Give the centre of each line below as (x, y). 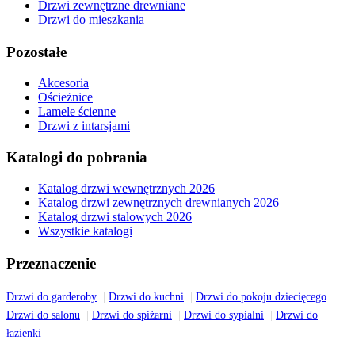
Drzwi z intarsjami (84, 125)
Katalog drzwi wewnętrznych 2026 (126, 189)
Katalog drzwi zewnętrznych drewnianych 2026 (158, 203)
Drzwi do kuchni (146, 296)
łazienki (24, 333)
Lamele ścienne (77, 111)
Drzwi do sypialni (224, 315)
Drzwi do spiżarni (132, 315)
